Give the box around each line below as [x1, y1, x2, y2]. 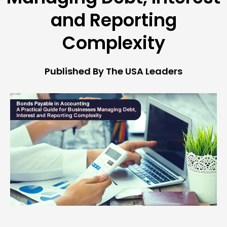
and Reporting [50, 8, 177, 33]
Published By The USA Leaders [45, 65, 182, 78]
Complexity [62, 30, 165, 56]
